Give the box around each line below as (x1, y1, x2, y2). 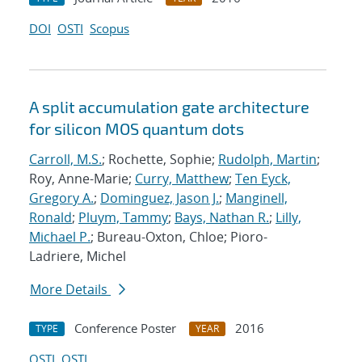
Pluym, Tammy (78, 208, 168, 227)
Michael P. (29, 228, 90, 246)
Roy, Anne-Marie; (29, 170, 135, 188)
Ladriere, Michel (29, 247, 126, 266)
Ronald (29, 208, 72, 227)
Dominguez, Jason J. (100, 189, 219, 208)
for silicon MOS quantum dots (29, 119, 244, 139)
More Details (30, 280, 111, 299)
